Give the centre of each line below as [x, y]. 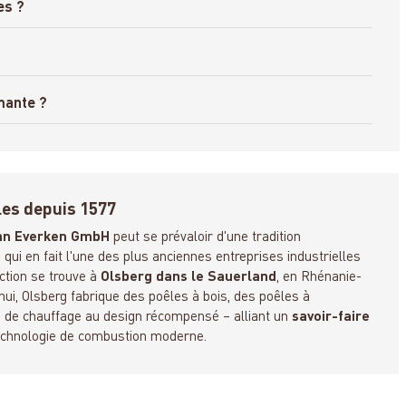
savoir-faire [331, 317]
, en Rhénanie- [319, 277]
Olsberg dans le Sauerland [189, 277]
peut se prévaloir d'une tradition [206, 237]
